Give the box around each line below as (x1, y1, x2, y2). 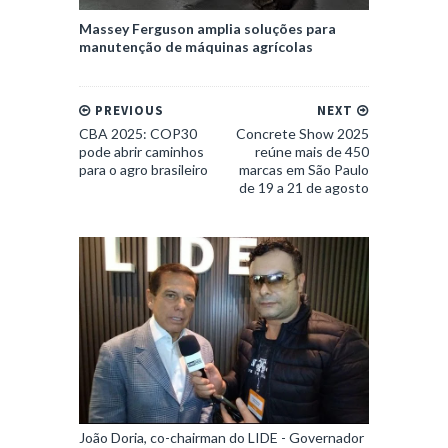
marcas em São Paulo (239, 161, 369, 179)
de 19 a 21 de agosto (239, 179, 369, 197)
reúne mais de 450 (255, 143, 369, 161)
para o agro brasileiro (79, 161, 208, 179)
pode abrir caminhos (79, 143, 204, 161)
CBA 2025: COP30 (79, 125, 197, 143)
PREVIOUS (91, 102, 164, 120)
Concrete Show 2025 (236, 125, 369, 143)
